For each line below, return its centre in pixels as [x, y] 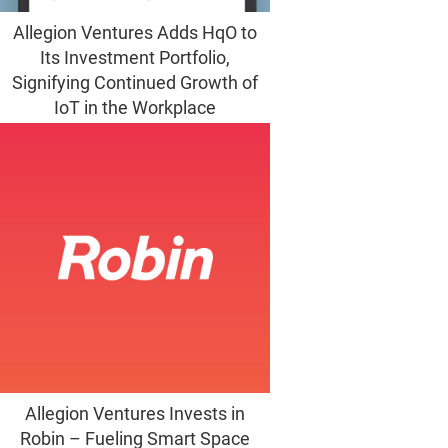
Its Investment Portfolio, [135, 57]
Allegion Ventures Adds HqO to [135, 32]
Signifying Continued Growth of [135, 82]
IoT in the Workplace [135, 107]
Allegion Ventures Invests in [135, 413]
